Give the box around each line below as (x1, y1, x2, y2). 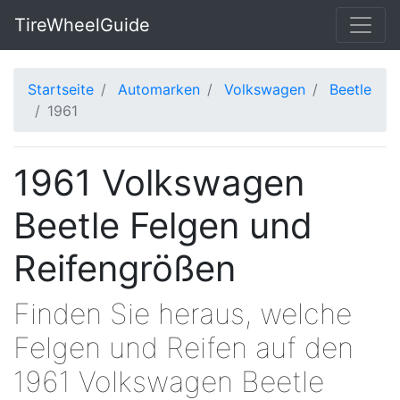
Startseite (28, 80, 94, 98)
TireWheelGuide (14, 14, 150, 36)
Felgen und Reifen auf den (13, 330, 354, 365)
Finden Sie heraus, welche (13, 296, 352, 331)
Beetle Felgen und (13, 204, 312, 247)
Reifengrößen (13, 246, 236, 290)
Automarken (118, 80, 200, 98)
